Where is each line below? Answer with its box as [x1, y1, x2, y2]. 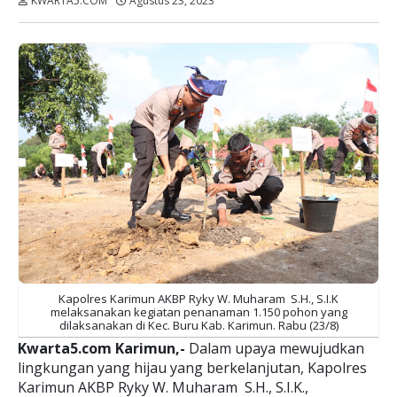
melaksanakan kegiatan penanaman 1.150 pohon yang [50, 304, 347, 320]
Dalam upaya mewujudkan [189, 339, 364, 358]
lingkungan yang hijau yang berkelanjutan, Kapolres [18, 358, 367, 378]
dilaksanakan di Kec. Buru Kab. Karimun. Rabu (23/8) [58, 317, 339, 333]
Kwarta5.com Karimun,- [18, 339, 189, 358]
